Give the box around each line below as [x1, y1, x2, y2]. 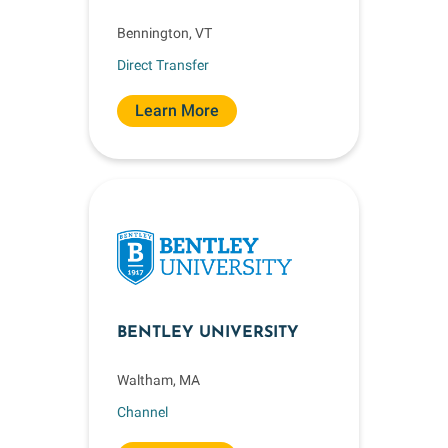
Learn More [135, 101, 219, 120]
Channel [117, 403, 168, 420]
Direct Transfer [117, 56, 209, 73]
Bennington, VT [117, 25, 212, 41]
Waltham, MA [117, 372, 200, 388]
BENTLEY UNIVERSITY [117, 325, 299, 341]
